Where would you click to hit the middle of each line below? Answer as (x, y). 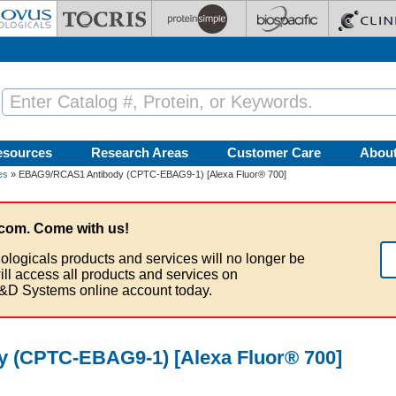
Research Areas (140, 152)
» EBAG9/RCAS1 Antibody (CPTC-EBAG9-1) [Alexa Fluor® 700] (147, 174)
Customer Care (274, 152)
